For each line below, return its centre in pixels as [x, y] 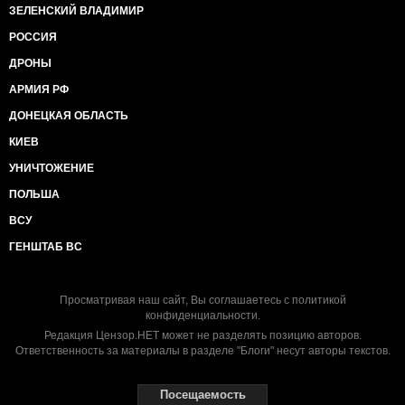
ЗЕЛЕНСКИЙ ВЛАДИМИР [76, 11]
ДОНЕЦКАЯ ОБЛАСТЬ [69, 116]
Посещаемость [202, 395]
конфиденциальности [201, 316]
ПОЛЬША [34, 194]
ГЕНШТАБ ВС [46, 247]
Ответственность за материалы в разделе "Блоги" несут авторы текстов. [202, 351]
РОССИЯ [33, 37]
